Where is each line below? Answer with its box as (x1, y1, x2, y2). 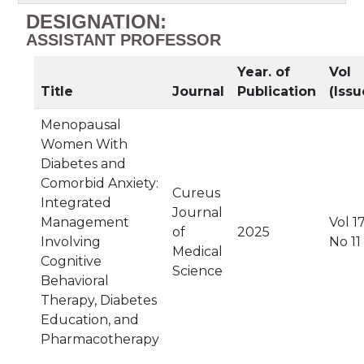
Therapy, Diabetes (41, 292, 157, 308)
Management (41, 214, 129, 230)
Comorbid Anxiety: (41, 175, 158, 191)
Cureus (172, 185, 220, 201)
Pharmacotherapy (41, 331, 159, 347)
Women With (41, 136, 128, 152)
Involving (41, 234, 101, 249)
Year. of (237, 64, 290, 80)
